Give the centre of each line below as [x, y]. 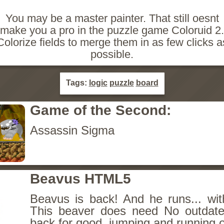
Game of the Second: [100, 110]
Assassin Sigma [72, 130]
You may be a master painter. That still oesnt [112, 18]
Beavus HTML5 [80, 179]
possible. [112, 54]
